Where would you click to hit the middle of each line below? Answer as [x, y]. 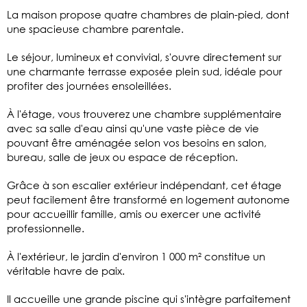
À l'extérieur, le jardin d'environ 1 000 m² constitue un [136, 256]
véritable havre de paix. [66, 270]
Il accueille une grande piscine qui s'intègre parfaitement [149, 298]
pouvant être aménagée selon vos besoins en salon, [137, 142]
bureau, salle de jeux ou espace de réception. [122, 157]
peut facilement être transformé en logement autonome [148, 199]
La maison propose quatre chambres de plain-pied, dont [148, 14]
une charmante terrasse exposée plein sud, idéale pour [145, 71]
